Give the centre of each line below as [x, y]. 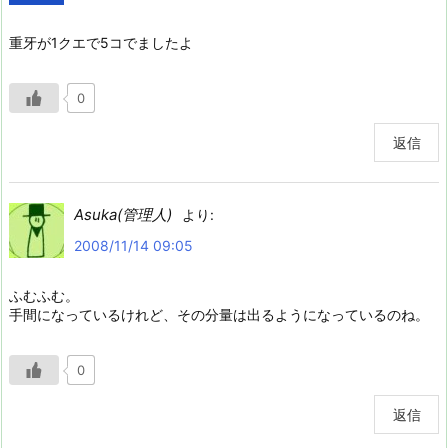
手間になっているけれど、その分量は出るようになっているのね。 [219, 315]
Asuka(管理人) [123, 215]
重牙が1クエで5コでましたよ [101, 43]
